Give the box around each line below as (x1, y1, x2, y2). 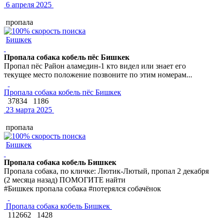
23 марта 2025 (4, 105, 52, 114)
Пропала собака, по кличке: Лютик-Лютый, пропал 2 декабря (4, 166, 209, 175)
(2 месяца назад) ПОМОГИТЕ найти (4, 175, 126, 184)
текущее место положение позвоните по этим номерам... (4, 70, 192, 79)
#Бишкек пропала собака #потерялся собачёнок (4, 184, 161, 193)
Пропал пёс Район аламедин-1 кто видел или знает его (4, 61, 186, 70)
